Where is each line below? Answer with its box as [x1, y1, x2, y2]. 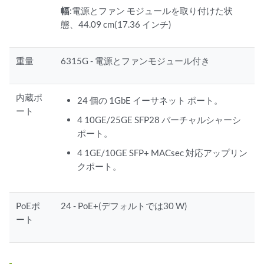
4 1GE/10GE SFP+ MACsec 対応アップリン [77, 147, 247, 159]
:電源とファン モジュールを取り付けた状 [70, 5, 233, 16]
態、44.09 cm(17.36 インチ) [61, 19, 172, 30]
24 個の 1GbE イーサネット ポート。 [77, 95, 223, 106]
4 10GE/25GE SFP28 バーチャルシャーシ [77, 114, 241, 126]
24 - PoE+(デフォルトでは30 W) [61, 200, 188, 212]
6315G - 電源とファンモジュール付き [61, 55, 210, 67]
